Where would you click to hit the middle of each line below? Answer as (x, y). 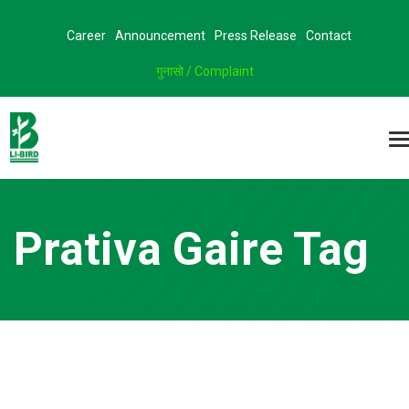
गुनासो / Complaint (204, 71)
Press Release (256, 36)
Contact (329, 36)
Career (86, 36)
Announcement (160, 36)
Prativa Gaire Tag (191, 249)
